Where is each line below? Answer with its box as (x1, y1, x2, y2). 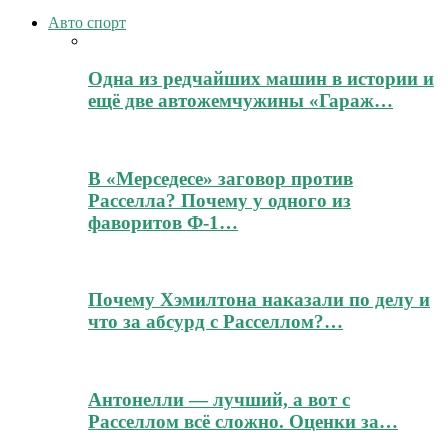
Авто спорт (48, 13, 126, 31)
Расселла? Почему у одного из (88, 189, 351, 211)
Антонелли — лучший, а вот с (88, 388, 350, 410)
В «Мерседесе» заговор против (88, 167, 353, 189)
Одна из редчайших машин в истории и (88, 68, 434, 90)
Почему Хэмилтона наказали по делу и (88, 289, 430, 311)
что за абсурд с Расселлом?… (88, 311, 343, 333)
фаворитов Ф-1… (88, 211, 238, 233)
